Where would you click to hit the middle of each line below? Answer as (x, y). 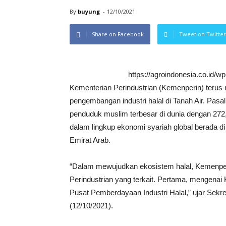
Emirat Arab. (90, 140)
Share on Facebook (118, 34)
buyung (89, 11)
